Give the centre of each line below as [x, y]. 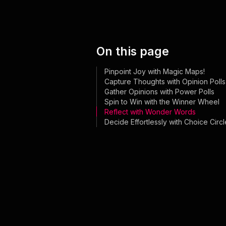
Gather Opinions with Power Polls [159, 92]
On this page [132, 51]
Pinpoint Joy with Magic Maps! [154, 71]
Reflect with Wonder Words [150, 112]
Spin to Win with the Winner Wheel [162, 102]
